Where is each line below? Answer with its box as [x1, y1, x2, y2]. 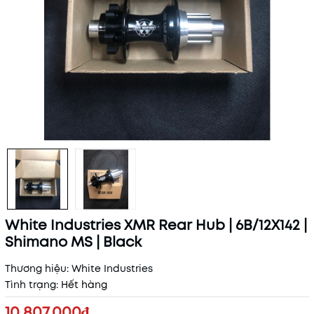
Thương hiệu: [5, 261, 69, 275]
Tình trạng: [5, 278, 58, 292]
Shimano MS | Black [5, 232, 142, 252]
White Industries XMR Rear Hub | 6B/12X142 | [5, 215, 307, 235]
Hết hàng [61, 278, 107, 292]
